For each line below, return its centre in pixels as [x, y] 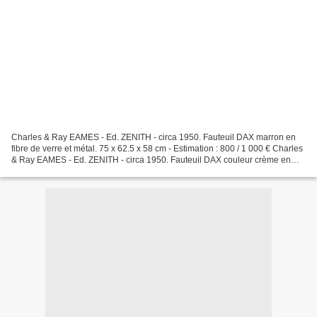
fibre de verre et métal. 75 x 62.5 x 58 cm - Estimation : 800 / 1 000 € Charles [157, 148]
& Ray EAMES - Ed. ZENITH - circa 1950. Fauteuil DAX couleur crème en [151, 160]
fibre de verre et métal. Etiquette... [75, 171]
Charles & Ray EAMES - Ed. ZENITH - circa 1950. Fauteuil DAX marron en [154, 137]
